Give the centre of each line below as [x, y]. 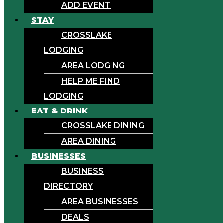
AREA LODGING [93, 65]
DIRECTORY [68, 186]
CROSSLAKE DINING [103, 125]
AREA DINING [89, 141]
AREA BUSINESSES [100, 201]
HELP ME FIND [91, 81]
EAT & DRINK [59, 111]
